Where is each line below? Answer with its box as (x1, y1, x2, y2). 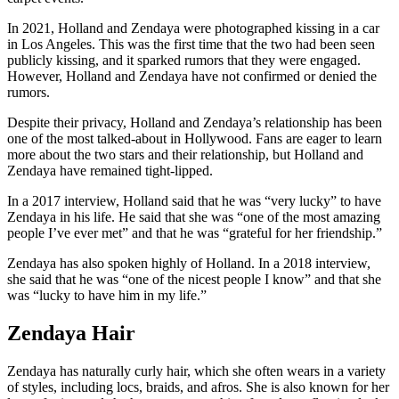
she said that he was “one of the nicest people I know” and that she (7, 271, 381, 287)
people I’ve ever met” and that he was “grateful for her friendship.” (7, 224, 382, 240)
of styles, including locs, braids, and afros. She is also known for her (7, 379, 389, 395)
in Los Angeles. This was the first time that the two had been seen (7, 36, 375, 52)
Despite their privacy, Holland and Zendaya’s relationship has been (7, 114, 382, 130)
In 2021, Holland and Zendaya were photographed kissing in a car (7, 20, 379, 36)
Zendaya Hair (7, 321, 135, 345)
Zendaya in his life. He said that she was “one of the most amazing (7, 208, 380, 224)
